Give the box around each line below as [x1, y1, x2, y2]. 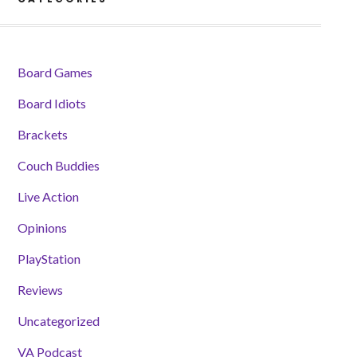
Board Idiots [17, 96, 86, 111]
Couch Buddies [17, 158, 100, 173]
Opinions [17, 220, 67, 235]
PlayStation [17, 251, 80, 266]
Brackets [17, 127, 68, 142]
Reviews [17, 282, 63, 297]
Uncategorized [17, 313, 100, 328]
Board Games [17, 65, 92, 80]
